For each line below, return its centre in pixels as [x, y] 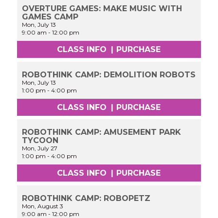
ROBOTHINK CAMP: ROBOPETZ [86, 199]
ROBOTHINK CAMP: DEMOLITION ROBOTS [109, 74]
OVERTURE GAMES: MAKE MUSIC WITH [102, 8]
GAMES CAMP [50, 17]
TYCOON [40, 141]
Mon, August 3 [43, 206]
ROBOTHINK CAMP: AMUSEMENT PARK [102, 132]
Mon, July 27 [40, 148]
